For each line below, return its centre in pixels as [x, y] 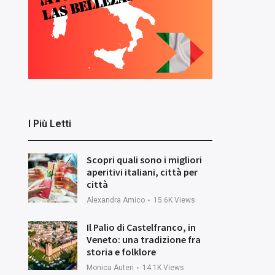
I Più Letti [50, 123]
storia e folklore [121, 251]
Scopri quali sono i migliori [144, 159]
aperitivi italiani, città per [142, 172]
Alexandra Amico [116, 200]
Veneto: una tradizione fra [144, 239]
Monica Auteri [110, 267]
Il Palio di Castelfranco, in [141, 227]
